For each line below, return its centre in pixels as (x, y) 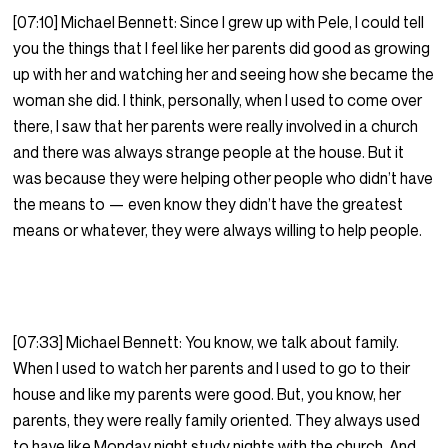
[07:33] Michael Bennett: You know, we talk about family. (206, 342)
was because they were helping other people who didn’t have (223, 178)
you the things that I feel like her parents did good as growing (222, 48)
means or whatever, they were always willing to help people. (218, 230)
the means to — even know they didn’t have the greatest (208, 204)
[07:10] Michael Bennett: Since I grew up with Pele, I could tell (219, 22)
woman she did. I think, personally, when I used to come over (218, 100)
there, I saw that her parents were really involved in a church (216, 126)
